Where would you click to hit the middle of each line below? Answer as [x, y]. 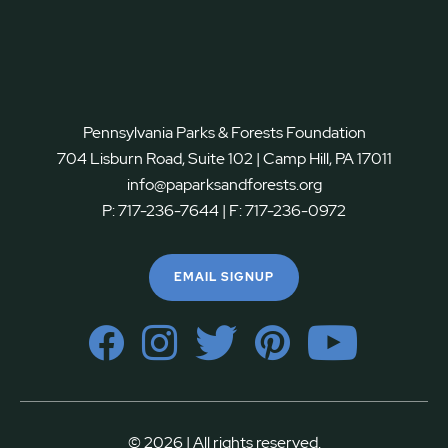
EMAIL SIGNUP [224, 276]
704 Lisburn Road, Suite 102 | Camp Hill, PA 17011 [224, 158]
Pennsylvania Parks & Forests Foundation [224, 132]
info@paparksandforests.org [224, 184]
